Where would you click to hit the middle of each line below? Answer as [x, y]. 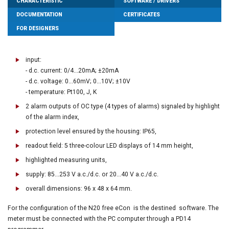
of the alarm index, [52, 117]
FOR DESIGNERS [38, 29]
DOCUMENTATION [40, 14]
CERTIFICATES [142, 14]
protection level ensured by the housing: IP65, [91, 131]
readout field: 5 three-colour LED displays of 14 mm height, [109, 145]
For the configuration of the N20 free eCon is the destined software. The [113, 208]
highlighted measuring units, [68, 160]
